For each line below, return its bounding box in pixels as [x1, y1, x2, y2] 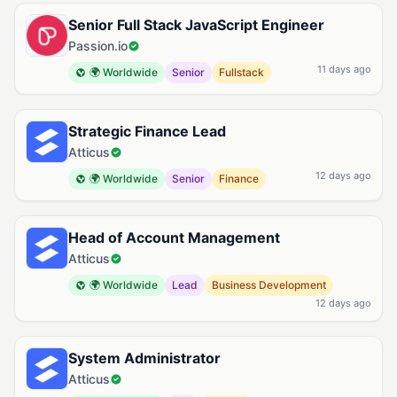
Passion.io [68, 38, 128, 53]
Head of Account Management [68, 229, 280, 246]
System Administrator [68, 349, 221, 367]
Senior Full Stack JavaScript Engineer [68, 16, 324, 34]
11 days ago [317, 63, 371, 75]
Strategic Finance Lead [68, 122, 226, 140]
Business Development [212, 278, 326, 292]
